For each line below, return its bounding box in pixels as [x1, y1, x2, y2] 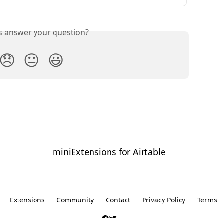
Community [56, 195, 94, 204]
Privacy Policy [142, 195, 185, 204]
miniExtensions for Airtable [53, 146, 165, 158]
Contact [106, 195, 130, 204]
